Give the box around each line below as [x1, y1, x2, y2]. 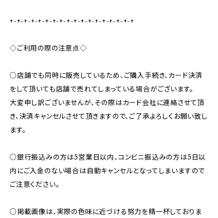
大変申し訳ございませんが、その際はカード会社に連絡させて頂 [10, 98, 205, 107]
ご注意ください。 [10, 180, 60, 189]
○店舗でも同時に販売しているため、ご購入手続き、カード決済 [10, 71, 203, 80]
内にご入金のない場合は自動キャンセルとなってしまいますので [10, 166, 205, 175]
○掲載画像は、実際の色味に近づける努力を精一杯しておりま [10, 207, 202, 216]
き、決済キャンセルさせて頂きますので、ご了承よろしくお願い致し [10, 112, 208, 121]
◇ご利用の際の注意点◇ [10, 44, 87, 53]
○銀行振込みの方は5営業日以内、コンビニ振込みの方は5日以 [10, 153, 206, 162]
